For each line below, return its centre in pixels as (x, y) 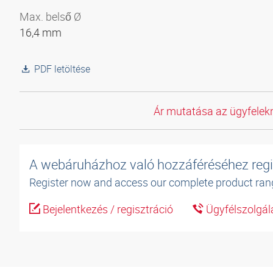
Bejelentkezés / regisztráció (107, 209)
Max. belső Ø (50, 16)
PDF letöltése (62, 69)
